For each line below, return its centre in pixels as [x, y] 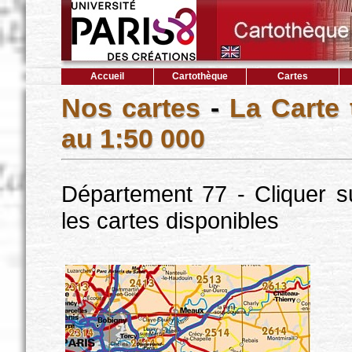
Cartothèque [200, 76]
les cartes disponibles [170, 220]
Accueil [107, 76]
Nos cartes [131, 108]
